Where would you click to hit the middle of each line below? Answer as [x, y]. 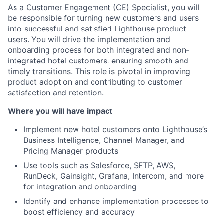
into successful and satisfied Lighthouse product [97, 28]
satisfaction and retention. [56, 92]
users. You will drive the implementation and [89, 39]
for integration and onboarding [80, 186]
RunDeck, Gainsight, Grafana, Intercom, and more [114, 176]
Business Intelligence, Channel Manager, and [104, 140]
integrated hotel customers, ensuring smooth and [98, 60]
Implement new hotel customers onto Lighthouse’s [115, 129]
